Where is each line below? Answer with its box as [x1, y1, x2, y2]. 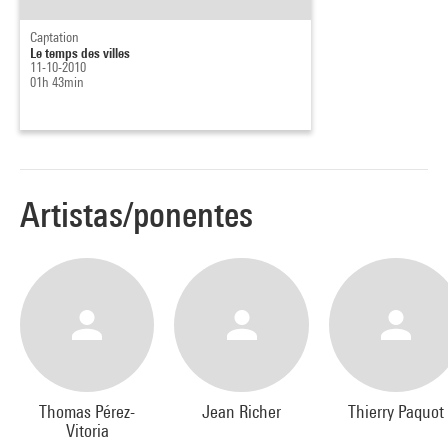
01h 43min [30, 73, 84, 90]
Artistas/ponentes [20, 193, 253, 235]
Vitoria [65, 420, 109, 442]
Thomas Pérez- [39, 401, 136, 423]
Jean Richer [202, 401, 282, 423]
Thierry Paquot [347, 401, 444, 423]
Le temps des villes [30, 43, 130, 61]
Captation [30, 28, 79, 45]
